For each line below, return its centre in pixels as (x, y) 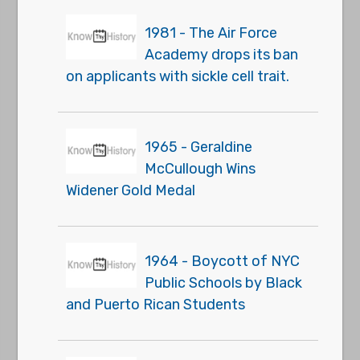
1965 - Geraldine (199, 147)
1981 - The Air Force (211, 33)
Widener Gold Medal (131, 190)
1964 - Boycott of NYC (223, 261)
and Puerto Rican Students (156, 305)
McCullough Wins (200, 169)
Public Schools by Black (224, 283)
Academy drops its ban (222, 55)
